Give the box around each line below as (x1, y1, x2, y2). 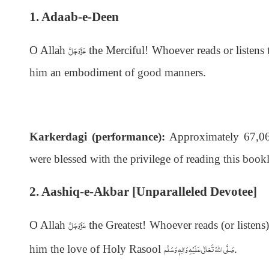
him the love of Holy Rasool (29, 242, 164, 255)
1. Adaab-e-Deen (29, 9, 119, 24)
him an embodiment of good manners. (29, 65, 206, 79)
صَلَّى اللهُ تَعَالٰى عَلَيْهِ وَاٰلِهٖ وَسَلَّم (163, 240, 234, 257)
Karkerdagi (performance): (29, 130, 165, 143)
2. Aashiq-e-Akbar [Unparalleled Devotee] (29, 184, 257, 199)
